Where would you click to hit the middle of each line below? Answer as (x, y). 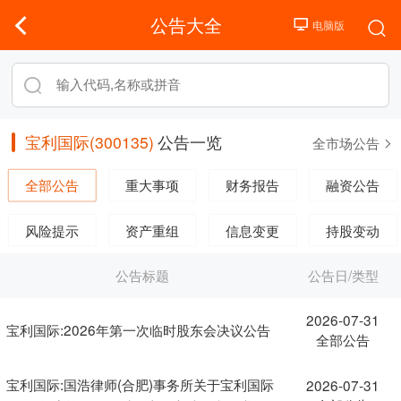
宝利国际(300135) (89, 142)
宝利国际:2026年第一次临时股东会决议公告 (138, 329)
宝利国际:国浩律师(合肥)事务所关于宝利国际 (140, 384)
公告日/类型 (343, 274)
